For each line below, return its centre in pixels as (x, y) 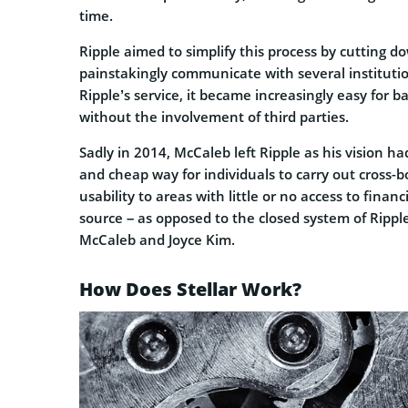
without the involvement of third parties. (214, 117)
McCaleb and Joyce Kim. (157, 240)
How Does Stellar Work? (190, 290)
